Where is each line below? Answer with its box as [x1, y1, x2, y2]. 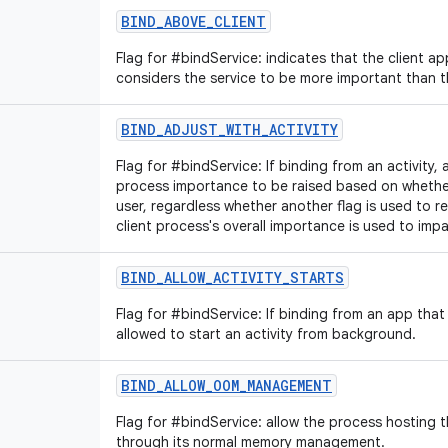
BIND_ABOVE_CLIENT [121, 12, 266, 31]
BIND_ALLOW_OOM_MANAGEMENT [121, 376, 332, 395]
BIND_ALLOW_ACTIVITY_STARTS [121, 268, 344, 287]
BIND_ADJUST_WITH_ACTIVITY [121, 120, 338, 139]
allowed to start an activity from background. [116, 325, 416, 343]
